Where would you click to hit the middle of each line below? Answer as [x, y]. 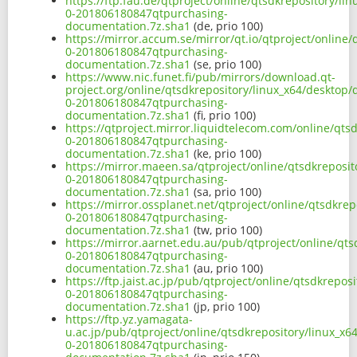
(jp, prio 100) [225, 307]
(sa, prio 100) [226, 192]
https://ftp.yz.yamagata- [129, 320]
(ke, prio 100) [226, 154]
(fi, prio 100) [223, 116]
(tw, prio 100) [226, 230]
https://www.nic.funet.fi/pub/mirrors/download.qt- [200, 77]
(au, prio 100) [227, 269]
